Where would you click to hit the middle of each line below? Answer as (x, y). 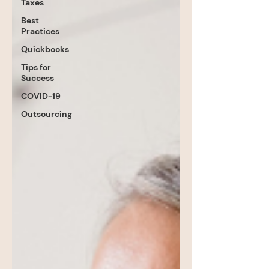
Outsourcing (47, 114)
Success (38, 78)
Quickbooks (45, 49)
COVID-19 (41, 96)
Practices (40, 31)
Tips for (36, 67)
